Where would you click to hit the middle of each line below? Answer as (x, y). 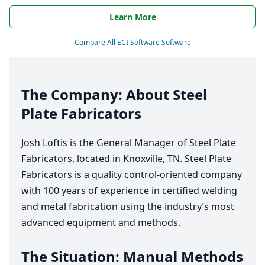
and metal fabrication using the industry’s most (128, 207)
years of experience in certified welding (148, 191)
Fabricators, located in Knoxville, (94, 159)
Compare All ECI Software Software (132, 43)
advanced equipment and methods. (101, 223)
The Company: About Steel (114, 95)
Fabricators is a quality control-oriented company (132, 175)
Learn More (132, 17)
